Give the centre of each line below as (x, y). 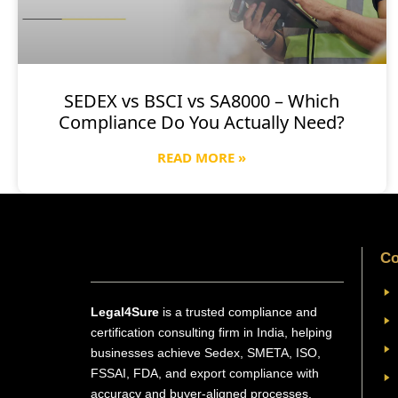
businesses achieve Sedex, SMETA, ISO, (206, 352)
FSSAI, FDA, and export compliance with (205, 373)
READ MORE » (202, 157)
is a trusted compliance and (240, 311)
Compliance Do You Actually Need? (202, 122)
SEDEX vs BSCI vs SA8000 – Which (202, 100)
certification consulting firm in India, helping (211, 332)
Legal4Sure (127, 311)
